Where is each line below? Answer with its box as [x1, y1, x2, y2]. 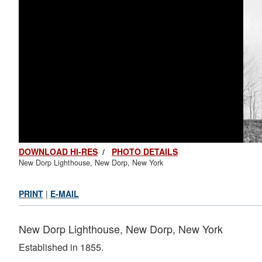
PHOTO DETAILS [112, 146, 178, 157]
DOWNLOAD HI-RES [19, 146, 98, 157]
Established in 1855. [19, 240, 104, 254]
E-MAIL [50, 188, 79, 199]
